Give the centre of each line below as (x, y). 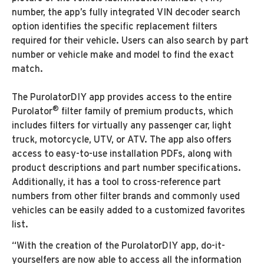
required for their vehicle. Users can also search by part (130, 41)
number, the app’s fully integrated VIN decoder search (126, 12)
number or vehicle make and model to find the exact (123, 55)
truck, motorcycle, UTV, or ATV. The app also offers (122, 140)
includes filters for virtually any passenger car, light (122, 126)
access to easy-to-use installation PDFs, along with (122, 154)
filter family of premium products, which (146, 111)
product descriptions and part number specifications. (126, 168)
